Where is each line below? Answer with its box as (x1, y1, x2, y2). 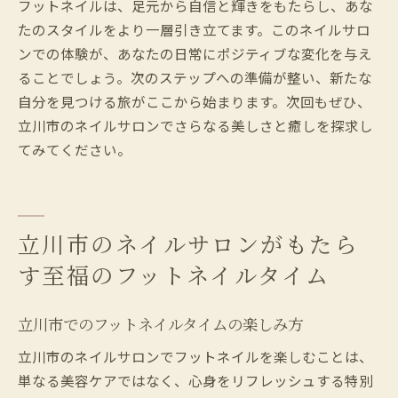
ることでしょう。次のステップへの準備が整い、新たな (18, 67, 372, 87)
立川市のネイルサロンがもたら (18, 228, 358, 259)
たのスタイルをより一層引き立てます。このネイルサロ (18, 19, 370, 39)
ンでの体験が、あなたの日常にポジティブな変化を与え (18, 43, 372, 63)
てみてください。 (18, 139, 131, 159)
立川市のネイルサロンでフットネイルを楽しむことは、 (18, 346, 373, 366)
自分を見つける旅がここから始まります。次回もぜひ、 (18, 91, 371, 111)
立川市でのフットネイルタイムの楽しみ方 (18, 313, 303, 334)
